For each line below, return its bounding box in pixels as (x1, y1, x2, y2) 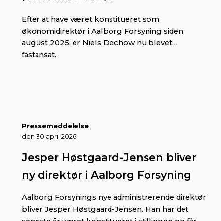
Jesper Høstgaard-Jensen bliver (22, 150, 196, 164)
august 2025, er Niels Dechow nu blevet (22, 38, 172, 47)
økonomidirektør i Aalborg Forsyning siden (22, 26, 183, 36)
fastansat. (22, 50, 56, 59)
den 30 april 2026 (22, 132, 76, 140)
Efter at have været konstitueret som (22, 14, 159, 24)
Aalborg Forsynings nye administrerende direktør (22, 192, 206, 202)
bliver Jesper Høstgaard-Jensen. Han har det (22, 204, 188, 214)
